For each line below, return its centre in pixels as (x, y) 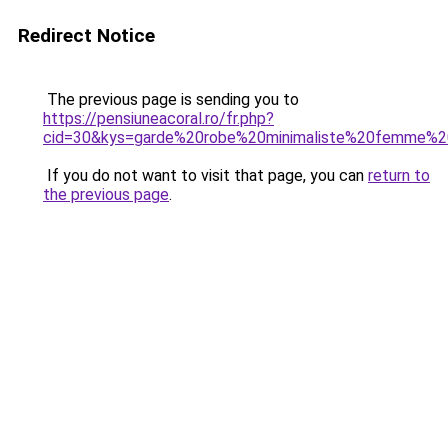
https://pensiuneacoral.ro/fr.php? (158, 118)
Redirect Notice (86, 35)
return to (399, 175)
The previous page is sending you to (171, 99)
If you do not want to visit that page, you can (205, 175)
